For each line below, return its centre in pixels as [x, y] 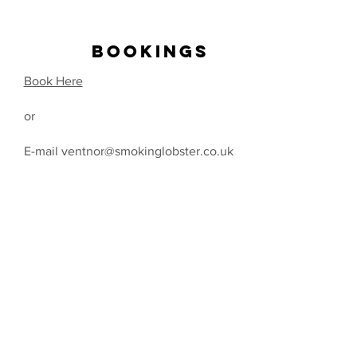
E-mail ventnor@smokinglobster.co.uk [128, 151]
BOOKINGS [138, 50]
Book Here [53, 80]
